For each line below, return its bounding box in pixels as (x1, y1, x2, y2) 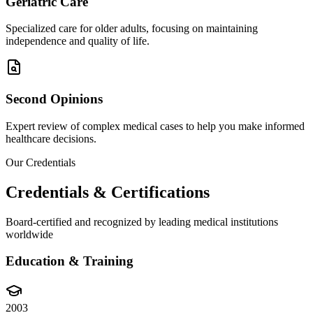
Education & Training (6, 254, 133, 269)
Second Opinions (6, 92, 103, 107)
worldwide (6, 228, 53, 240)
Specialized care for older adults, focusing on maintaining (6, 22, 258, 35)
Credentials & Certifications (6, 182, 210, 201)
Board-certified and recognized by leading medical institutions (6, 215, 278, 228)
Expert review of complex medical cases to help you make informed (6, 119, 305, 132)
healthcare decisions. (6, 132, 96, 145)
